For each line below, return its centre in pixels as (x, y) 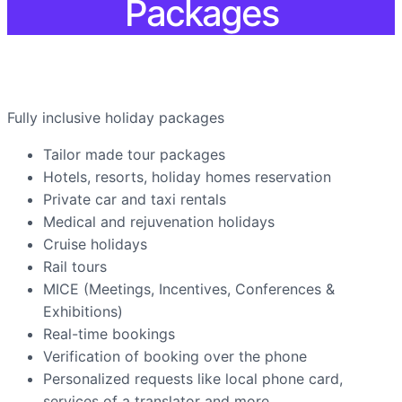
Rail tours (75, 267)
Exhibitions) (83, 312)
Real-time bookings (109, 334)
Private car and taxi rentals (135, 200)
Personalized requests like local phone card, (193, 379)
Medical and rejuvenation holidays (159, 222)
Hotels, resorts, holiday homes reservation (187, 177)
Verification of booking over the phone (175, 357)
